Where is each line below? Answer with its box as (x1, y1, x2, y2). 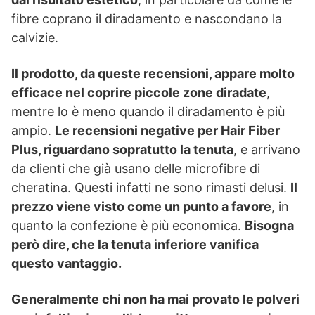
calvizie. (11, 30, 58, 46)
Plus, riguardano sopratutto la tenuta (11, 142, 233, 157)
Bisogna (245, 218, 294, 233)
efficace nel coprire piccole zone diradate (11, 85, 266, 101)
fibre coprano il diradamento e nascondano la (11, 11, 282, 27)
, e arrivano (233, 142, 300, 157)
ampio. (11, 123, 55, 139)
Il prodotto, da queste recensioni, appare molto (11, 66, 295, 82)
